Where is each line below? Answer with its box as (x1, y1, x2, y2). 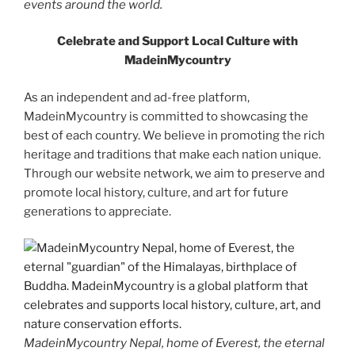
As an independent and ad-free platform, (24, 90, 250, 105)
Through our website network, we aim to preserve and (24, 166, 325, 181)
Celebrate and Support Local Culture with (57, 34, 298, 48)
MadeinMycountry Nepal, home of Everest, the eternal (24, 336, 325, 350)
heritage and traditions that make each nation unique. (24, 147, 321, 162)
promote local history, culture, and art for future (24, 185, 288, 200)
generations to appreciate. (24, 204, 171, 219)
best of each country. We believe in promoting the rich (24, 128, 325, 143)
